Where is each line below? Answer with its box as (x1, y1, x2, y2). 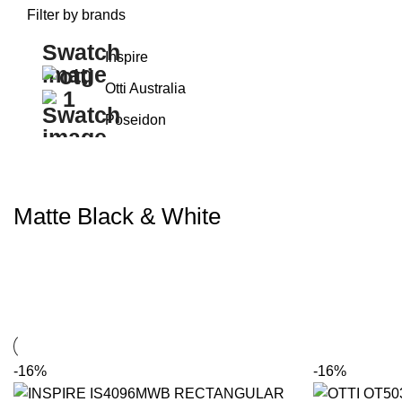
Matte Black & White (13, 203, 221, 231)
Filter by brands (27, 7, 126, 23)
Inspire (105, 48, 148, 65)
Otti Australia (105, 80, 186, 96)
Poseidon (105, 111, 166, 127)
